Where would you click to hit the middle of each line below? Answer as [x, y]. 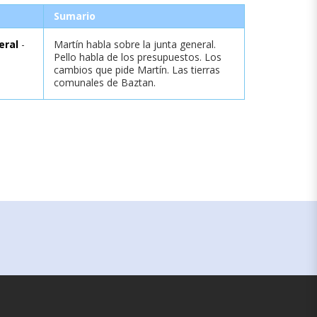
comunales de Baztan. [105, 82]
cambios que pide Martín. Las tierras [137, 69]
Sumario [75, 16]
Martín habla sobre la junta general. [135, 44]
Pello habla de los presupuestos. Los [138, 57]
